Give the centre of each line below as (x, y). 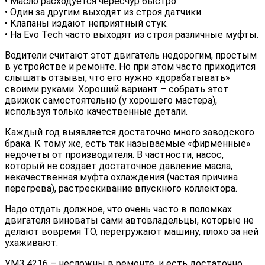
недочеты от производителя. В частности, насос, (114, 155)
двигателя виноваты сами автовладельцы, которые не (129, 221)
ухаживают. (31, 243)
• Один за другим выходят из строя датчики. (104, 12)
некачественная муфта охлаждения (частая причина (121, 177)
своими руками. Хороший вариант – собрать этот (117, 89)
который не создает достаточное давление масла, (119, 166)
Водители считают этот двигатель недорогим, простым (131, 56)
